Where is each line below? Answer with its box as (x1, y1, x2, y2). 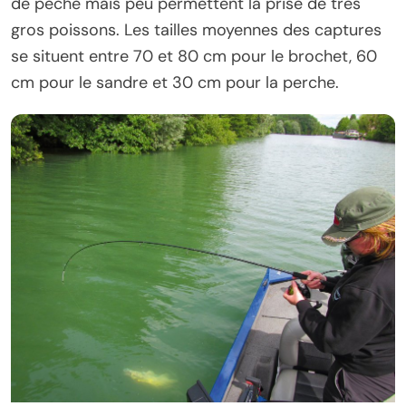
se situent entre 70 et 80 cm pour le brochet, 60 (11, 45, 377, 68)
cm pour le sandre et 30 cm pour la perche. (11, 72, 339, 94)
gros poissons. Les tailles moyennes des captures (11, 19, 382, 42)
